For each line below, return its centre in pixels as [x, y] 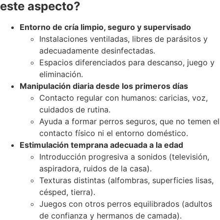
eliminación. [61, 74]
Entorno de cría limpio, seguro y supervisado [105, 27]
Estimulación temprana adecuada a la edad [101, 145]
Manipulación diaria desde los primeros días [104, 86]
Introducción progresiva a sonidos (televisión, [124, 156]
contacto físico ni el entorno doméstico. [114, 133]
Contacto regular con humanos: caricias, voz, [124, 97]
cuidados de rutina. [75, 109]
